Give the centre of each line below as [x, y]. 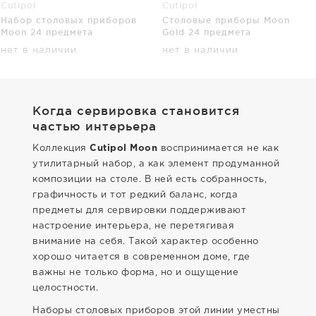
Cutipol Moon [123, 148]
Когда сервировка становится [136, 110]
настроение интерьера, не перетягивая [133, 226]
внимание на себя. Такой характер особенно [146, 241]
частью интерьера [95, 126]
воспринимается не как [218, 148]
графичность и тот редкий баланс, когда [135, 195]
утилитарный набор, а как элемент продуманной [156, 164]
